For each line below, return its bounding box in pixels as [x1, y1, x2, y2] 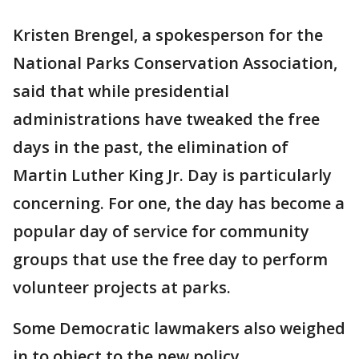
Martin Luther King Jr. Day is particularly [13, 163, 332, 186]
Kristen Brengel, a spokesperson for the [13, 23, 323, 46]
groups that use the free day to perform [13, 248, 328, 270]
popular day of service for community [13, 220, 309, 242]
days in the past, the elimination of [13, 135, 288, 158]
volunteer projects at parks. [13, 276, 231, 298]
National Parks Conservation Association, [13, 51, 337, 74]
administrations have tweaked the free [13, 107, 320, 130]
